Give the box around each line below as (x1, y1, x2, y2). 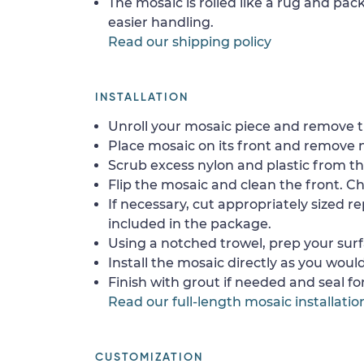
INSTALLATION (95, 92, 188, 103)
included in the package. (108, 216, 271, 232)
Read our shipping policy (108, 34, 271, 50)
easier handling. (108, 15, 214, 30)
